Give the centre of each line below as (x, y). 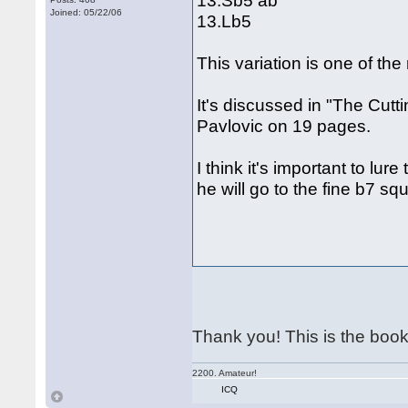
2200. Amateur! (225, 373)
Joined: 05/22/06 (87, 12)
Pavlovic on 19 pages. (284, 126)
